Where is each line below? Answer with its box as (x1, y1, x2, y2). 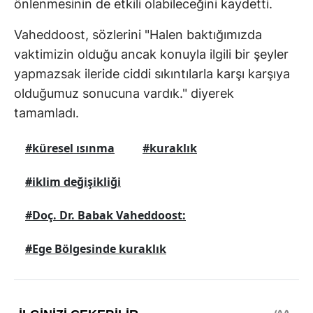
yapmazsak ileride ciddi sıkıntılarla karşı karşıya (14, 66, 290, 82)
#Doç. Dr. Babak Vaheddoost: (25, 208, 186, 224)
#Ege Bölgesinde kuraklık (25, 241, 166, 257)
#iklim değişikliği (25, 174, 121, 190)
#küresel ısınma (25, 140, 115, 156)
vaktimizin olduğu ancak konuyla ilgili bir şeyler (14, 47, 289, 62)
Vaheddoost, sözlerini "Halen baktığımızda (14, 27, 262, 43)
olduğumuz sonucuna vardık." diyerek (14, 86, 234, 101)
